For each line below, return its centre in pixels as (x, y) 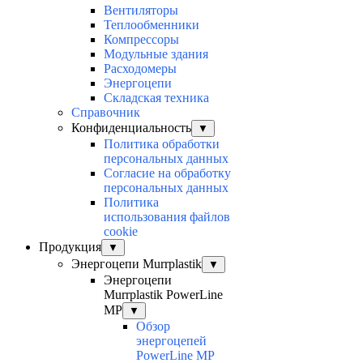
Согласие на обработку (167, 173)
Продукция (70, 247)
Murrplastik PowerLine (163, 295)
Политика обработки (162, 144)
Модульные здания (156, 54)
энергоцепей (171, 341)
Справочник (106, 113)
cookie (121, 232)
